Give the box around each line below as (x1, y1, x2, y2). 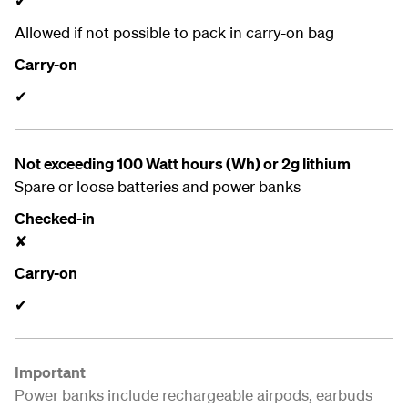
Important (15, 362, 86, 382)
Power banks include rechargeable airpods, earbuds (15, 385, 372, 404)
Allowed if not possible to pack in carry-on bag (15, 23, 334, 42)
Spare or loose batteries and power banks (15, 177, 301, 196)
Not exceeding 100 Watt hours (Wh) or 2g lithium (15, 154, 353, 173)
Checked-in (15, 209, 97, 228)
